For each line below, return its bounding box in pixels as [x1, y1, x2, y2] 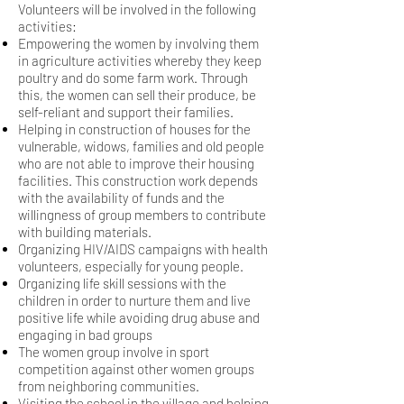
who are [18, 155, 66, 171]
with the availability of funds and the [18, 189, 225, 206]
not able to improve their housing [66, 155, 254, 171]
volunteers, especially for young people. [18, 258, 243, 274]
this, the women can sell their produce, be [18, 87, 256, 103]
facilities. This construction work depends [18, 172, 258, 188]
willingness [18, 207, 84, 223]
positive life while [18, 309, 119, 326]
